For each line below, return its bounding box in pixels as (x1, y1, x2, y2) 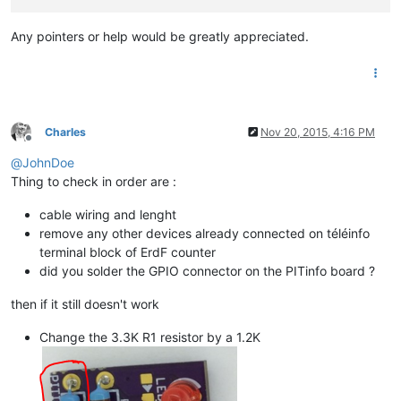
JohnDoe (22, 154, 74, 170)
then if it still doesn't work (11, 295, 159, 311)
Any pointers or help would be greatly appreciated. (11, 28, 309, 44)
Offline (28, 138, 61, 152)
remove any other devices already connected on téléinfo (39, 225, 370, 241)
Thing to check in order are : (11, 173, 176, 189)
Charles (45, 124, 86, 139)
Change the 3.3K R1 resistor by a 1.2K (39, 328, 260, 345)
